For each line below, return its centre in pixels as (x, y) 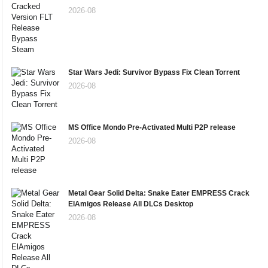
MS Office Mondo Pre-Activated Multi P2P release (152, 127)
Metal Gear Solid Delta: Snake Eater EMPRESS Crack (159, 193)
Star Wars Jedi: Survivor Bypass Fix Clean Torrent (154, 72)
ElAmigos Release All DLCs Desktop (131, 204)
